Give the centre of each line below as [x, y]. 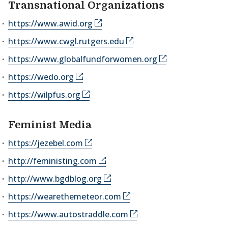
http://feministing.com [52, 161]
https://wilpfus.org [44, 95]
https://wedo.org [41, 77]
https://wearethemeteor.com [65, 196]
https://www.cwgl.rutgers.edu [66, 41]
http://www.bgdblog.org [55, 179]
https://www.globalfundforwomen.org [83, 59]
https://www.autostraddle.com [68, 214]
